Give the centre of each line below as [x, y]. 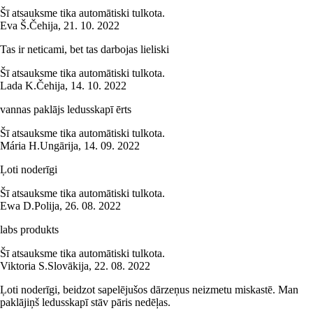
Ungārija [59, 146]
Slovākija [68, 266]
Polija [47, 206]
